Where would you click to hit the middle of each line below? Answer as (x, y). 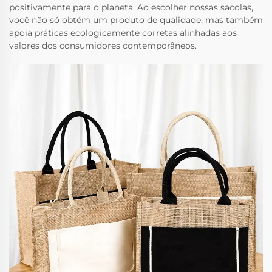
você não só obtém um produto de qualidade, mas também (136, 20)
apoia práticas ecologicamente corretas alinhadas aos (123, 33)
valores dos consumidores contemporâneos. (103, 46)
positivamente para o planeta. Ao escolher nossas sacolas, (131, 8)
